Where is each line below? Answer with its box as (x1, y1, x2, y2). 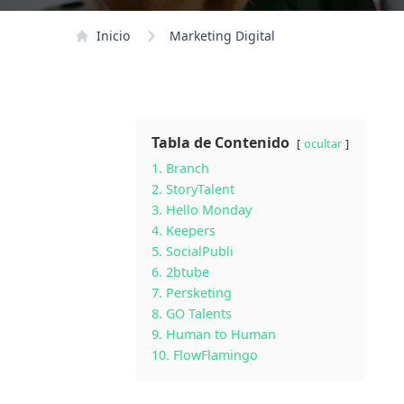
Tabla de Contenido (151, 133, 290, 152)
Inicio (96, 27, 131, 44)
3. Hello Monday (151, 201, 252, 218)
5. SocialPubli (151, 243, 234, 260)
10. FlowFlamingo (151, 346, 259, 363)
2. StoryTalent (151, 180, 235, 197)
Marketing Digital (170, 27, 276, 44)
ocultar (304, 135, 343, 151)
